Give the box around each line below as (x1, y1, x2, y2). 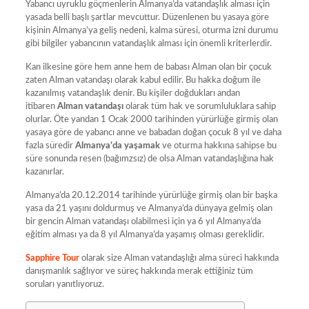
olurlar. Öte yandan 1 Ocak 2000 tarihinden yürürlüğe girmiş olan (25, 114, 278, 124)
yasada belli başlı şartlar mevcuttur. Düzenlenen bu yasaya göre (25, 12, 269, 22)
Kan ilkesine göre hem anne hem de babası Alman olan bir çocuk (25, 62, 272, 72)
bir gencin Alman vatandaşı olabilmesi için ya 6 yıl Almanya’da (25, 217, 261, 226)
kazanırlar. (25, 167, 64, 177)
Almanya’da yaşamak (72, 141, 160, 150)
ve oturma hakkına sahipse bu (159, 141, 277, 150)
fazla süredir (25, 141, 73, 150)
